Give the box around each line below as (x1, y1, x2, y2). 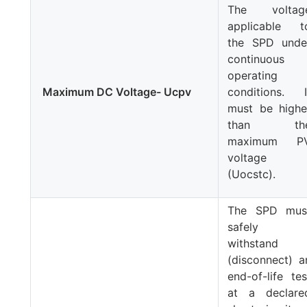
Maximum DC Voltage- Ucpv (40, 84, 192, 99)
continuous (228, 51, 285, 66)
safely (228, 219, 259, 234)
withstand (228, 236, 279, 250)
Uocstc (232, 167, 269, 181)
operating (228, 68, 278, 82)
